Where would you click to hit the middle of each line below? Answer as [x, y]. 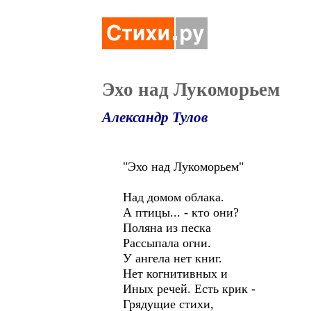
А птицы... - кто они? [181, 212]
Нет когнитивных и [175, 274]
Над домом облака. [174, 197]
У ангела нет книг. [173, 258]
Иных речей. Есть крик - [189, 289]
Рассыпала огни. [167, 243]
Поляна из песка [167, 228]
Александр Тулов [155, 117]
